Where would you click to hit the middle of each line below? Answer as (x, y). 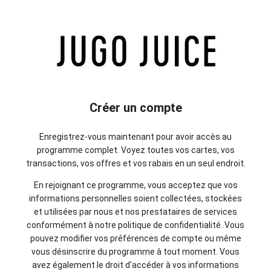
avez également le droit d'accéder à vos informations (135, 265)
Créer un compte (135, 107)
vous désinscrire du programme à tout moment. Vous (135, 251)
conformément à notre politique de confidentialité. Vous (135, 225)
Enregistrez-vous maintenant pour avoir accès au (135, 136)
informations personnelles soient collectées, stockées (135, 198)
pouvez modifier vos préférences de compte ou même (135, 238)
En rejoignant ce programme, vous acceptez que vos (135, 185)
